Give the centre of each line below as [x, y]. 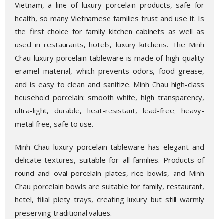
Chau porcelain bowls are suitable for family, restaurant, [109, 186]
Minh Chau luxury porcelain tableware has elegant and [109, 147]
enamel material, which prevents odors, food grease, [109, 71]
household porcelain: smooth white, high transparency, [109, 98]
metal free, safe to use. [54, 124]
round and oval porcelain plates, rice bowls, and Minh [109, 173]
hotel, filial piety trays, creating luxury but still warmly [109, 200]
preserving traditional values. [63, 213]
